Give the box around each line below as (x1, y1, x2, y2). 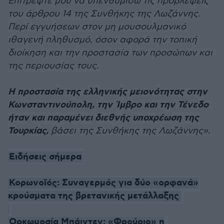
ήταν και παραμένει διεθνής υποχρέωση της (8, 112, 199, 124)
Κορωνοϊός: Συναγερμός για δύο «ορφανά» (9, 177, 198, 189)
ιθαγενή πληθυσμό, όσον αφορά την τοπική (8, 34, 197, 45)
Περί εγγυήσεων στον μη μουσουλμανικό (8, 21, 186, 32)
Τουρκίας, (8, 125, 48, 137)
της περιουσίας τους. (8, 60, 99, 71)
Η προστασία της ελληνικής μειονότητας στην (8, 86, 207, 98)
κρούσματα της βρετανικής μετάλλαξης (8, 190, 179, 202)
